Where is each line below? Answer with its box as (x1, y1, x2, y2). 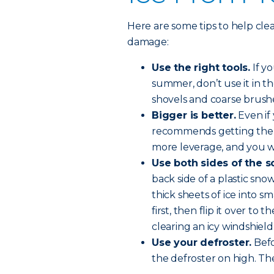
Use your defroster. (152, 237, 252, 248)
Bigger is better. (152, 109, 236, 121)
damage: (127, 36, 169, 48)
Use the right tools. (152, 62, 250, 73)
